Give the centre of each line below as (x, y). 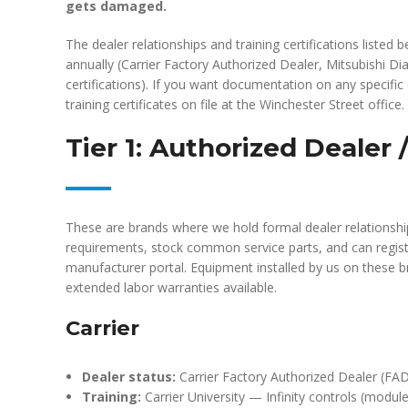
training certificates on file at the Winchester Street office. (235, 104)
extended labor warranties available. (171, 287)
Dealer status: (129, 377)
